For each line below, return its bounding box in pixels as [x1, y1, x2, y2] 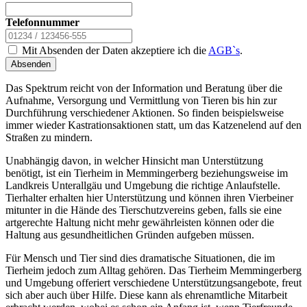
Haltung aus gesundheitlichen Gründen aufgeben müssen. [5, 228, 254, 241]
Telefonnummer [5, 16, 79, 28]
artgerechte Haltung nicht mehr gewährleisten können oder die [5, 216, 274, 228]
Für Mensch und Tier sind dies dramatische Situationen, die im [5, 251, 275, 264]
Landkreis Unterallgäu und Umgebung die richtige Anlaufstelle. [5, 179, 280, 191]
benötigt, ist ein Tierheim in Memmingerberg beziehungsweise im [5, 167, 288, 179]
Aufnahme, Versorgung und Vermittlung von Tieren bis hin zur [5, 94, 277, 106]
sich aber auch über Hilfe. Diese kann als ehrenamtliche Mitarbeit [5, 288, 287, 301]
